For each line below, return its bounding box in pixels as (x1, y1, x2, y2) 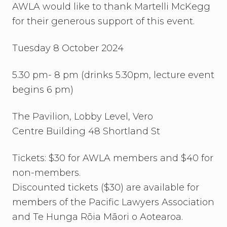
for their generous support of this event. (12, 16, 195, 27)
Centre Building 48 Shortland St (12, 126, 160, 137)
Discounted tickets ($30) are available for (12, 182, 199, 193)
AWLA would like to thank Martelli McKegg (12, 1, 210, 12)
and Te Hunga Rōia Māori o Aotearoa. (12, 211, 183, 222)
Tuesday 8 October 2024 (12, 43, 124, 54)
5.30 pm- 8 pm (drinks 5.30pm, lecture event (12, 69, 214, 81)
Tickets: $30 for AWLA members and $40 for (12, 153, 213, 164)
